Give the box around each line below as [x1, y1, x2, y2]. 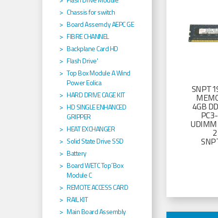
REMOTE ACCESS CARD [67, 182, 128, 193]
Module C [67, 170, 91, 181]
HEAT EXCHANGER [67, 124, 115, 134]
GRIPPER [67, 111, 91, 122]
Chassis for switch [67, 7, 115, 18]
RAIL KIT [67, 194, 88, 205]
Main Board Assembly [67, 206, 126, 217]
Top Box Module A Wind [67, 68, 130, 78]
